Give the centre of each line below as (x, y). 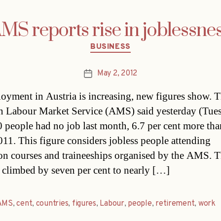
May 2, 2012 (117, 73)
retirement (175, 203)
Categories (131, 43)
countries (52, 203)
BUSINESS (110, 47)
